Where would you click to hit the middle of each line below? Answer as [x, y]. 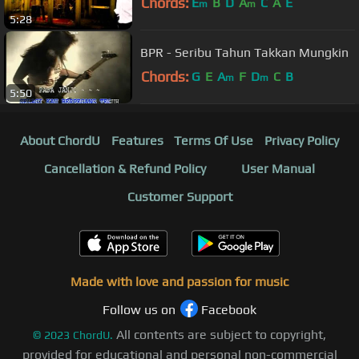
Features [137, 141]
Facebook [229, 310]
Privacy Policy [302, 141]
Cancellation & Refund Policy [125, 169]
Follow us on [139, 310]
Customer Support [179, 197]
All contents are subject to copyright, [221, 335]
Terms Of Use [214, 141]
